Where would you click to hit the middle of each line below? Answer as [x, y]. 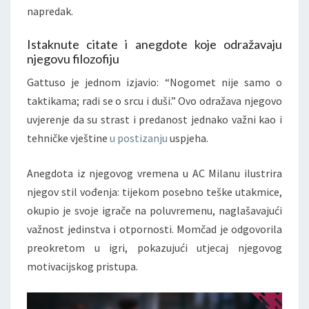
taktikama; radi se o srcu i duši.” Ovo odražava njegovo [154, 100]
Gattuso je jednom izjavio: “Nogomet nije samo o [154, 82]
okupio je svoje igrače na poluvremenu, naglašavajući [154, 210]
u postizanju [139, 138]
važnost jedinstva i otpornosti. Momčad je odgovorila [154, 229]
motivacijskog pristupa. [82, 266]
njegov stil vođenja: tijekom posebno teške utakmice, [154, 191]
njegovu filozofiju [73, 58]
